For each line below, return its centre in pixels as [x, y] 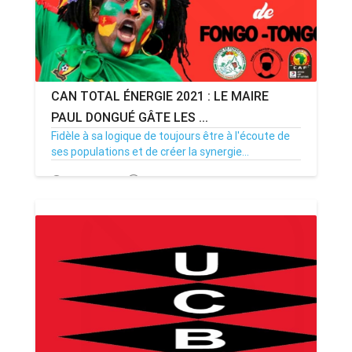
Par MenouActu [181, 181]
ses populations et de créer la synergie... [150, 152]
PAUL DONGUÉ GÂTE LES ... [130, 117]
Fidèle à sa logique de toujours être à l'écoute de [170, 136]
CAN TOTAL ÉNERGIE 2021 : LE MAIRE [160, 96]
